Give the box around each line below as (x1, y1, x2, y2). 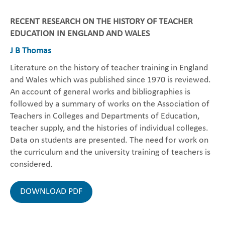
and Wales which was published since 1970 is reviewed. (10, 75, 211, 85)
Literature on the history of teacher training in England (10, 63, 208, 73)
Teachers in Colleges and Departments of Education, (10, 111, 199, 121)
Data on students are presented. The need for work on (10, 136, 208, 145)
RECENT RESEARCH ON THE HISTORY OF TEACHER (10, 17, 193, 27)
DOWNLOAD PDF (20, 187, 82, 196)
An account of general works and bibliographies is (10, 87, 190, 97)
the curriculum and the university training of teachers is (10, 148, 210, 157)
